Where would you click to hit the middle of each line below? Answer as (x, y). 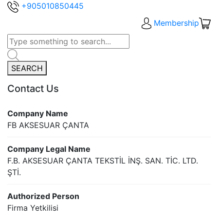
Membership (176, 23)
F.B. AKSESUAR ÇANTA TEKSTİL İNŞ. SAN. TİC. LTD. (103, 161)
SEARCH (27, 68)
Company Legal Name (49, 149)
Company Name (38, 114)
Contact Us (33, 89)
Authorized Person (43, 196)
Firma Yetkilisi (33, 208)
